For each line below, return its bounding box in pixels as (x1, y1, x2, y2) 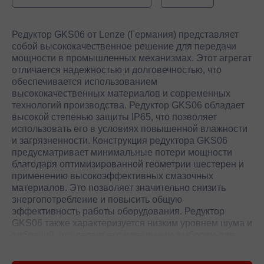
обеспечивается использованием (12, 76, 157, 87)
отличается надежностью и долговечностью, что (12, 64, 222, 75)
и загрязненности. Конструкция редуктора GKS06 (12, 135, 227, 146)
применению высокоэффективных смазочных (12, 170, 213, 181)
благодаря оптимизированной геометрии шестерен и (12, 159, 244, 169)
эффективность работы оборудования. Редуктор (12, 206, 225, 216)
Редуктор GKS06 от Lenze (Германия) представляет (12, 29, 239, 39)
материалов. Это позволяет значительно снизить (12, 182, 226, 193)
